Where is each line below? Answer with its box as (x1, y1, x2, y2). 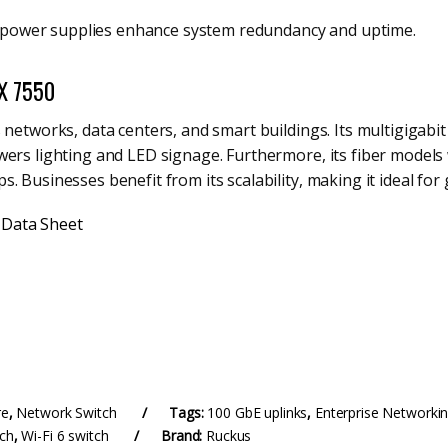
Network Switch (16, 403, 117, 423)
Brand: (161, 426, 207, 446)
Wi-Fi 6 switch (21, 426, 109, 446)
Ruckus (206, 426, 252, 446)
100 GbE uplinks (207, 403, 308, 423)
